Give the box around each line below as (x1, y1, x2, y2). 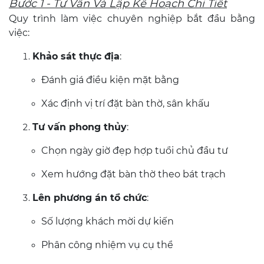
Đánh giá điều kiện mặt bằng (41, 74, 179, 85)
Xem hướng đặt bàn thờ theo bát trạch (41, 169, 226, 180)
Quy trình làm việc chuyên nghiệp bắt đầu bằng (9, 13, 255, 24)
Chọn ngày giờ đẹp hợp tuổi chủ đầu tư (41, 145, 228, 156)
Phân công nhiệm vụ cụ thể (41, 239, 173, 250)
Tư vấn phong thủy (32, 121, 127, 133)
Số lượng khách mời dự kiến (41, 216, 174, 227)
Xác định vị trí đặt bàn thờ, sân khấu (41, 98, 210, 109)
